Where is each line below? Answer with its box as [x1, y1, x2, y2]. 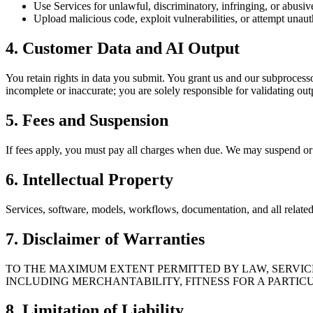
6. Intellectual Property [6, 170, 173, 189]
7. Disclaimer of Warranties [6, 229, 205, 248]
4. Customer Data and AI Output [6, 39, 240, 58]
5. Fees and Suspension [6, 111, 168, 130]
